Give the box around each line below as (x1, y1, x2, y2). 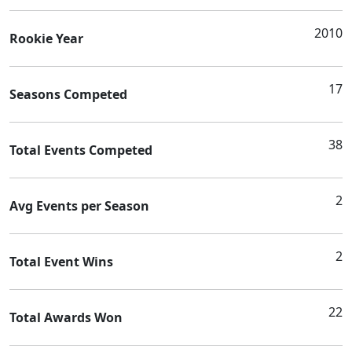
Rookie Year (9, 29, 83, 47)
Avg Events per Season (9, 196, 149, 214)
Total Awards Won (9, 308, 123, 326)
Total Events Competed (9, 141, 152, 159)
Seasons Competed (9, 85, 127, 103)
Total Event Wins (9, 252, 113, 270)
